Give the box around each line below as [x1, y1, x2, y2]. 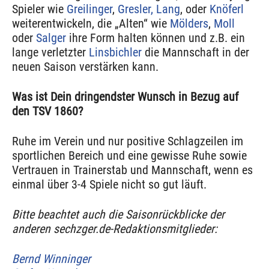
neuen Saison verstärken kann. [12, 59, 159, 74]
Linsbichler [89, 45, 142, 60]
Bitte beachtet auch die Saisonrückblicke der [12, 207, 225, 222]
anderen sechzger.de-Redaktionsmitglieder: [12, 222, 217, 237]
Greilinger [67, 2, 112, 17]
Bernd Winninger [12, 252, 91, 267]
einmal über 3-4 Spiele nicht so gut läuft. [12, 177, 207, 192]
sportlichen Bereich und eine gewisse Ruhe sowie [12, 148, 247, 163]
